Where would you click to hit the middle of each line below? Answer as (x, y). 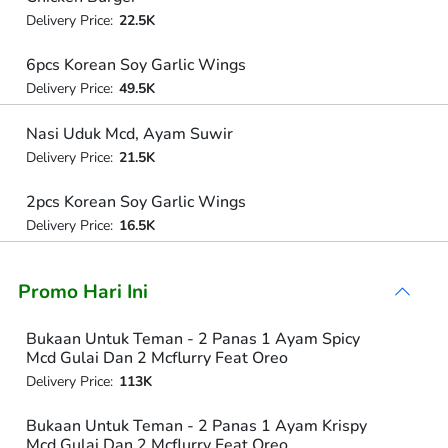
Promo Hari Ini (83, 291)
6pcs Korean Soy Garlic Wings (135, 65)
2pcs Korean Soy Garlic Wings (135, 202)
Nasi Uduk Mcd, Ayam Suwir (129, 133)
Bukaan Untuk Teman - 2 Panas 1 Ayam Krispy (196, 426)
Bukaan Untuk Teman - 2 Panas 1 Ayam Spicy (192, 338)
